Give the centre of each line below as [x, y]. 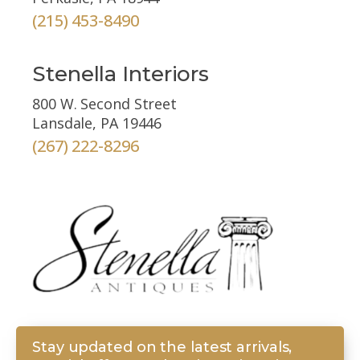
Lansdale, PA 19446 [97, 123]
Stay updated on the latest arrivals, [162, 348]
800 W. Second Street [104, 103]
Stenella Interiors [121, 74]
